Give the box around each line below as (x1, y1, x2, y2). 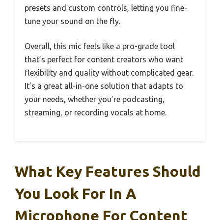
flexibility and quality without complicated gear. (25, 68, 193, 77)
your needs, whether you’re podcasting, (25, 94, 165, 104)
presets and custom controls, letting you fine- (25, 3, 187, 12)
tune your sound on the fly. (25, 16, 120, 26)
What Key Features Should (15, 163, 201, 180)
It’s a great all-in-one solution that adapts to (25, 81, 183, 90)
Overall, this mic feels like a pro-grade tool (25, 41, 175, 51)
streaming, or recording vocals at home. (25, 108, 166, 117)
